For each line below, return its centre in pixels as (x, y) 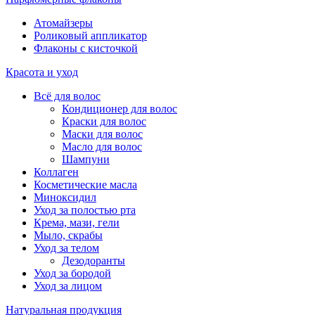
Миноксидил (65, 197)
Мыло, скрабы (68, 235)
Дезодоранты (94, 260)
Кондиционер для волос (120, 108)
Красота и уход (42, 72)
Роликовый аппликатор (90, 35)
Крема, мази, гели (77, 222)
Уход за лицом (68, 285)
